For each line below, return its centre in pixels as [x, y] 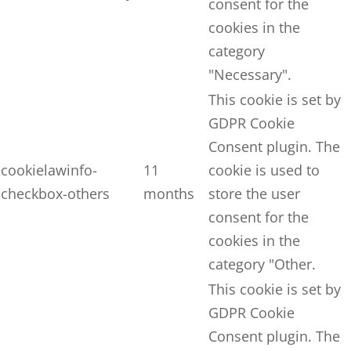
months [169, 194]
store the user [254, 194]
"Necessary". [250, 75]
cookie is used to [264, 170]
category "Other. [262, 264]
